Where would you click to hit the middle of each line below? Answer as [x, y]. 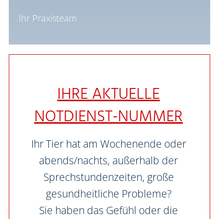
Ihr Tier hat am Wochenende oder [109, 144]
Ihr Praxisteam [47, 18]
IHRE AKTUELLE [109, 95]
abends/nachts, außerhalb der [109, 160]
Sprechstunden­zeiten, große [109, 177]
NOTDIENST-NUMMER [109, 117]
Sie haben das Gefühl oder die [109, 210]
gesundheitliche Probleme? [109, 194]
